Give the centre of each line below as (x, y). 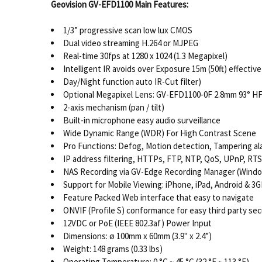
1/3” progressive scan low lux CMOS (127, 30)
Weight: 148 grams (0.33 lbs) (113, 249)
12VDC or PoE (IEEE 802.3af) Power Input (137, 223)
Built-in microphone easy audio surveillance (142, 120)
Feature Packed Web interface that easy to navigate (159, 198)
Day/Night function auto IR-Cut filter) (132, 82)
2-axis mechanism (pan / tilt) (113, 108)
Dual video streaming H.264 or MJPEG (130, 43)
